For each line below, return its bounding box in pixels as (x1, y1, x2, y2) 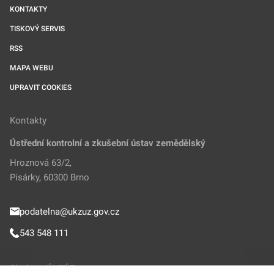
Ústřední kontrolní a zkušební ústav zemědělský (10, 137, 206, 149)
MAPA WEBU (10, 63, 53, 72)
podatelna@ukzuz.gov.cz (20, 206, 119, 217)
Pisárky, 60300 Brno (10, 171, 89, 183)
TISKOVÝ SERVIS (10, 24, 65, 33)
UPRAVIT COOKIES (10, 83, 72, 92)
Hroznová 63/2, (10, 157, 72, 168)
